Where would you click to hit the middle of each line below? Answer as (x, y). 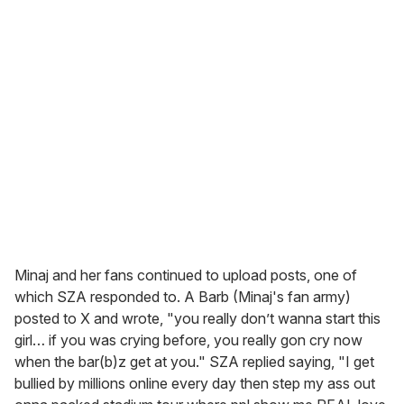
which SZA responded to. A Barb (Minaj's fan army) (183, 297)
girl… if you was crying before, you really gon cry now (188, 340)
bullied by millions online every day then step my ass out (195, 384)
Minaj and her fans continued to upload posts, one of (186, 275)
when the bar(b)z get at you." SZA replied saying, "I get (194, 362)
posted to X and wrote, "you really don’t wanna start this (197, 319)
